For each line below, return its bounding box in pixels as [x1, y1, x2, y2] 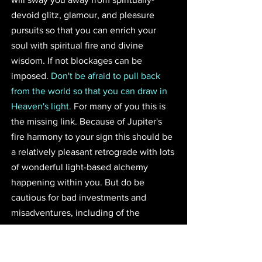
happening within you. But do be [11, 177, 147, 187]
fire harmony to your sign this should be [11, 131, 175, 142]
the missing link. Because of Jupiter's [11, 116, 164, 126]
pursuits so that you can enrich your [11, 25, 158, 35]
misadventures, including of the [11, 207, 142, 218]
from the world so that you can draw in [11, 85, 170, 96]
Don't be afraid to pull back [51, 70, 163, 81]
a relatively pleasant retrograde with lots [11, 146, 177, 157]
